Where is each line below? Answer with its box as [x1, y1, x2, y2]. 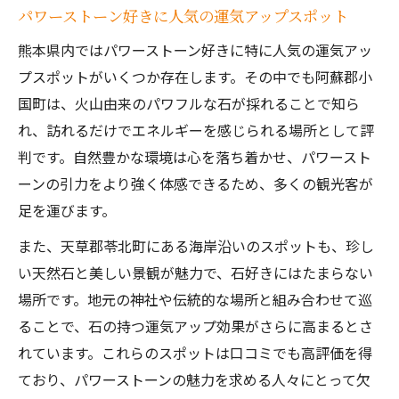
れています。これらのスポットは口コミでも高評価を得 [18, 342, 372, 363]
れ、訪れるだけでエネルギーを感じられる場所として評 [18, 119, 374, 141]
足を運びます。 [18, 199, 116, 221]
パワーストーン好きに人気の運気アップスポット [18, 4, 348, 27]
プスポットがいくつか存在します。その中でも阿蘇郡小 [18, 66, 372, 87]
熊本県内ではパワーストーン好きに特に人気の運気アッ [18, 39, 372, 61]
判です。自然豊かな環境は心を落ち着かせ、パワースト [18, 146, 371, 167]
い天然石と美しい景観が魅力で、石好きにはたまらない [18, 262, 373, 283]
